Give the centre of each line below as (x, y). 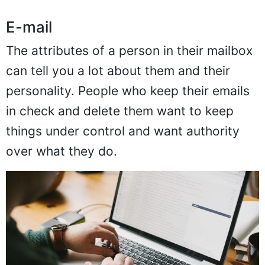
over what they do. (62, 151)
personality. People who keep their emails (128, 91)
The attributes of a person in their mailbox (129, 51)
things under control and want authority (123, 131)
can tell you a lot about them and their (118, 71)
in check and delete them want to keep (120, 111)
